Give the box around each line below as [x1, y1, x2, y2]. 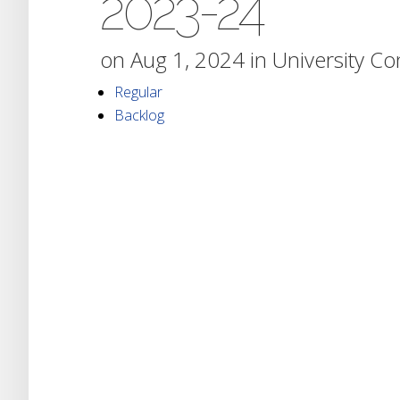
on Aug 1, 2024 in [100, 44, 272, 74]
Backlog [114, 104, 164, 125]
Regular [114, 81, 162, 102]
